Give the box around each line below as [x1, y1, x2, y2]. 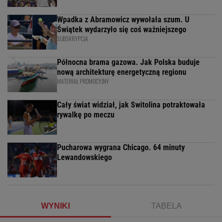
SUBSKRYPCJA [57, 34, 88, 43]
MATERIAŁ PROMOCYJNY [57, 77, 109, 86]
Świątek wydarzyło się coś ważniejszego [57, 25, 186, 35]
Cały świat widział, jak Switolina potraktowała [57, 100, 205, 110]
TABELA [151, 202, 182, 211]
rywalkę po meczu [57, 110, 114, 120]
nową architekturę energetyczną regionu [57, 67, 186, 77]
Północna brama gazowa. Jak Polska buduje [57, 57, 200, 67]
